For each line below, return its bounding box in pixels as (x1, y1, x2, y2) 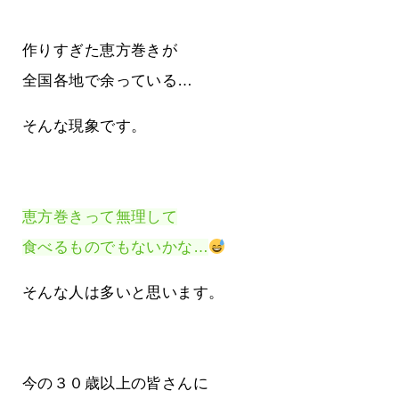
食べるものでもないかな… (22, 239, 209, 256)
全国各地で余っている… (22, 72, 193, 90)
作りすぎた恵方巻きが (22, 42, 178, 60)
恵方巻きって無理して (22, 208, 178, 226)
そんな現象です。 (22, 118, 147, 135)
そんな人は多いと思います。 (22, 284, 224, 302)
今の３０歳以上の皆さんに (22, 375, 209, 393)
